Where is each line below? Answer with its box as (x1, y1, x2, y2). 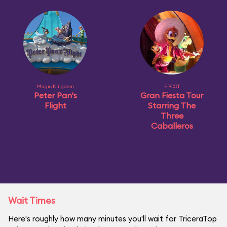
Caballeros (150, 121, 193, 131)
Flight (44, 100, 66, 110)
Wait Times (8, 195, 55, 206)
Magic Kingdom (36, 83, 74, 90)
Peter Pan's (33, 90, 77, 100)
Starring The (148, 100, 196, 110)
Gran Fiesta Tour (140, 90, 203, 100)
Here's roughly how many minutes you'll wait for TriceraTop (8, 214, 217, 223)
